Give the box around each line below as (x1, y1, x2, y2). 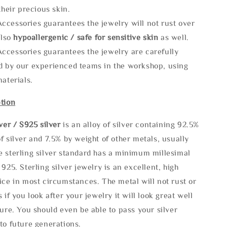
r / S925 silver (7, 120, 63, 128)
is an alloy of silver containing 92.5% (63, 120, 200, 128)
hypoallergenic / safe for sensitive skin (13, 32, 159, 41)
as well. (158, 32, 189, 41)
